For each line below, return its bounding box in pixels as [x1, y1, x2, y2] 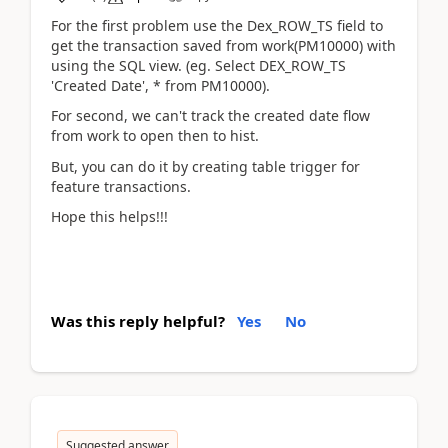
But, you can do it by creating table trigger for [51, 156, 360, 176]
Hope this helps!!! [51, 207, 168, 226]
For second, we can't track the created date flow [51, 106, 370, 125]
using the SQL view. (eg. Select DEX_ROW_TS [51, 55, 346, 75]
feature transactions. [51, 176, 191, 196]
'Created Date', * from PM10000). [51, 75, 270, 95]
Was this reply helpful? [51, 310, 225, 331]
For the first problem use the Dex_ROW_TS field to [51, 15, 383, 35]
